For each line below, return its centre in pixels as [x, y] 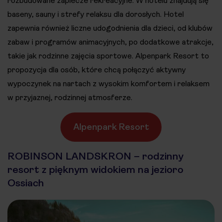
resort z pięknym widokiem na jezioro [95, 169]
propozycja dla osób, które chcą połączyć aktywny [97, 69]
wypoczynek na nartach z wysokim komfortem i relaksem [109, 83]
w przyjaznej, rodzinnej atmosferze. [70, 97]
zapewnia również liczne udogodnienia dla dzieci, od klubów [110, 28]
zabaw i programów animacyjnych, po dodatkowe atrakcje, [111, 42]
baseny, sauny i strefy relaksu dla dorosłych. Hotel [96, 14]
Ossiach [26, 183]
